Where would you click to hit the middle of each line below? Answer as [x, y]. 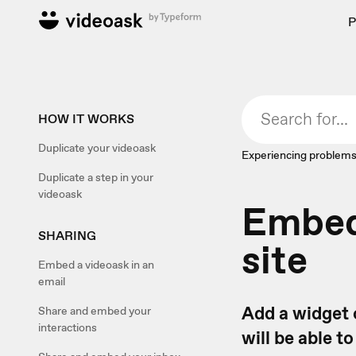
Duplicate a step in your [96, 177]
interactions [68, 327]
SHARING [67, 236]
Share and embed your [95, 311]
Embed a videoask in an [96, 265]
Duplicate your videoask [97, 148]
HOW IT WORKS [86, 119]
